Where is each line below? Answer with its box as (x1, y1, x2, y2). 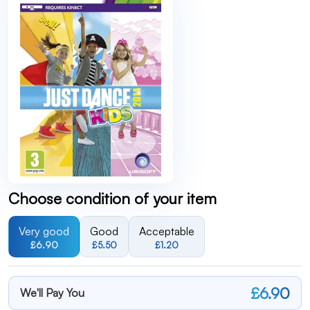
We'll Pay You (20, 286, 84, 300)
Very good (19, 224, 69, 238)
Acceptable (139, 224, 194, 238)
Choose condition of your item (8, 189, 217, 208)
